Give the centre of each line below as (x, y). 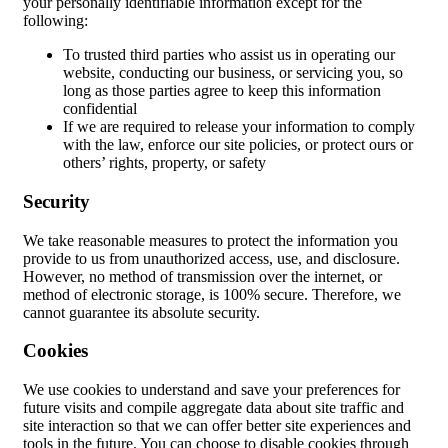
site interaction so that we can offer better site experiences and (217, 426)
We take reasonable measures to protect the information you (210, 240)
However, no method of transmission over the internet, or (202, 276)
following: (55, 21)
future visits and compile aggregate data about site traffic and (213, 408)
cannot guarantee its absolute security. (141, 312)
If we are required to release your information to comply (239, 127)
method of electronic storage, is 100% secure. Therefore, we (212, 294)
